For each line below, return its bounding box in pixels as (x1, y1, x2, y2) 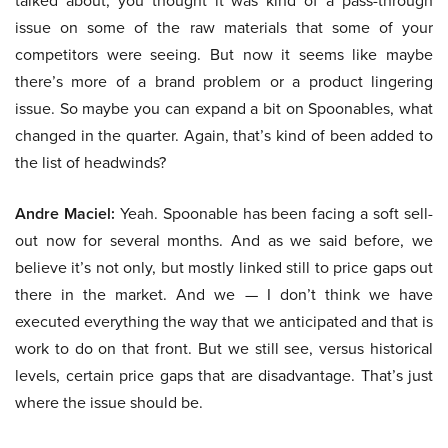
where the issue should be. (15, 391, 203, 415)
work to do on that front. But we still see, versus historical (15, 337, 433, 361)
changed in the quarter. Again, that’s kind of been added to (15, 124, 433, 148)
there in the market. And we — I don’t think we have (15, 283, 433, 307)
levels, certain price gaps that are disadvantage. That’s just (15, 364, 433, 388)
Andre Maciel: (15, 202, 115, 226)
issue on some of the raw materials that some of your (15, 16, 433, 40)
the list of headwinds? (15, 151, 166, 175)
